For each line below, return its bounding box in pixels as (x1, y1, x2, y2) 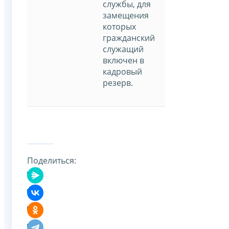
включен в (103, 54, 144, 66)
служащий (103, 43, 144, 55)
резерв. (103, 77, 133, 88)
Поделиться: (27, 155, 76, 167)
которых (103, 20, 136, 32)
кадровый (103, 65, 142, 77)
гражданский (103, 32, 155, 43)
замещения (103, 9, 149, 21)
